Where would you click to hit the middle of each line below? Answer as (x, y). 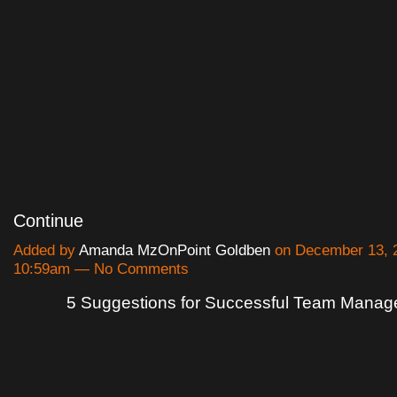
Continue (48, 221)
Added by (46, 251)
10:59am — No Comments (101, 269)
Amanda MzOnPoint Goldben (175, 251)
